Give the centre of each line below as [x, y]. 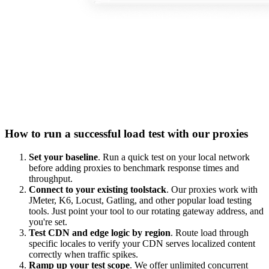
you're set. [48, 222]
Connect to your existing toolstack [98, 190]
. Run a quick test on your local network [174, 157]
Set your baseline [63, 157]
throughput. [51, 179]
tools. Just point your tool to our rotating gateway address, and [146, 211]
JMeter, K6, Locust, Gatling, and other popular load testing [140, 201]
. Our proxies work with [212, 190]
